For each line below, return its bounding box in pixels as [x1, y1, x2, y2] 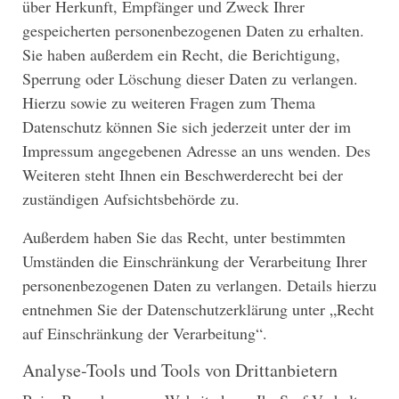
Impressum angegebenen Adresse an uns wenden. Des [22, 139, 370, 161]
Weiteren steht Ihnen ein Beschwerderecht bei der [22, 163, 343, 185]
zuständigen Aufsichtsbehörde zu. [22, 187, 240, 209]
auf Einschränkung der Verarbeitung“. [22, 322, 267, 344]
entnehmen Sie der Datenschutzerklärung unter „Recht [22, 297, 374, 320]
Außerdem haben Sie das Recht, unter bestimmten [22, 225, 346, 248]
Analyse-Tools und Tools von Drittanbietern [22, 357, 338, 382]
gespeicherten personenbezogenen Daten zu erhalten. [22, 19, 364, 41]
